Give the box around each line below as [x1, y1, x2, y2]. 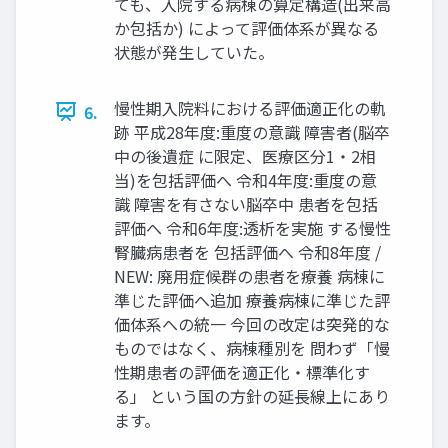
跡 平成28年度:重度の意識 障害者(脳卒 [114, 119, 390, 144]
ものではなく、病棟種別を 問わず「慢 [114, 335, 390, 360]
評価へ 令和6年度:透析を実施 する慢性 [114, 215, 391, 240]
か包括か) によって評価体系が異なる [114, 15, 379, 40]
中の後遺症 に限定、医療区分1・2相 [114, 143, 376, 168]
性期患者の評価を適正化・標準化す [114, 359, 370, 384]
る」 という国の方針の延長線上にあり [114, 383, 390, 408]
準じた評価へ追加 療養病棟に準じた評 [114, 287, 390, 312]
